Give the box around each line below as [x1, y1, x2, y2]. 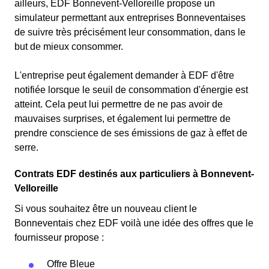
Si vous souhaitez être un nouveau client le [14, 204, 197, 214]
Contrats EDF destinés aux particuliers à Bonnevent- [14, 169, 254, 179]
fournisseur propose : [14, 232, 104, 243]
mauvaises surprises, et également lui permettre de [14, 113, 231, 124]
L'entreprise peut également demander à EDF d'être [14, 70, 234, 80]
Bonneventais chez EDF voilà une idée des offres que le [14, 218, 253, 228]
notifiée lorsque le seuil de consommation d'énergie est [14, 85, 248, 95]
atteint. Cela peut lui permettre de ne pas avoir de [14, 99, 223, 109]
